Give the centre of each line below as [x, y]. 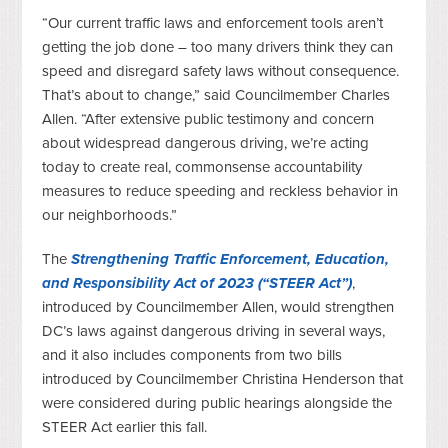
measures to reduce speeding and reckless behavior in [220, 190]
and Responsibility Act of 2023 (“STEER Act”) [197, 282]
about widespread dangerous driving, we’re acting [206, 142]
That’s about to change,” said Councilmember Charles [216, 94]
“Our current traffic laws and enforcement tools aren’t [213, 22]
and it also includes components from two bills [192, 354]
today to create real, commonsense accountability [202, 166]
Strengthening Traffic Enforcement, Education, [230, 258]
